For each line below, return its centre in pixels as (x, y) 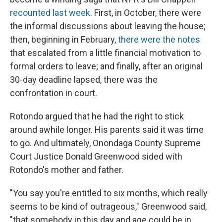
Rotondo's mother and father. (67, 170)
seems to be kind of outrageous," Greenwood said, (108, 207)
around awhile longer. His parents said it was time (107, 130)
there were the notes (159, 40)
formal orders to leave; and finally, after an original (106, 66)
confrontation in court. (54, 93)
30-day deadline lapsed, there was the (84, 80)
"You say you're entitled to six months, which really (109, 193)
